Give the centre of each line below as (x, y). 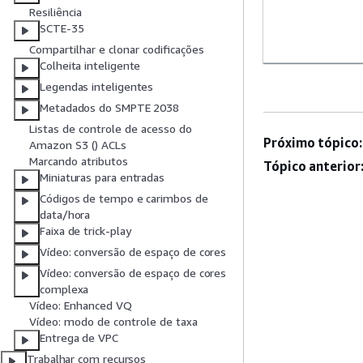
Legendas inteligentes (97, 87)
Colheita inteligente (90, 66)
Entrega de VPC (79, 338)
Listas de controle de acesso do (111, 129)
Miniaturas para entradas (102, 177)
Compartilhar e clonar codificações (117, 49)
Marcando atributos (79, 161)
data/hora (65, 215)
